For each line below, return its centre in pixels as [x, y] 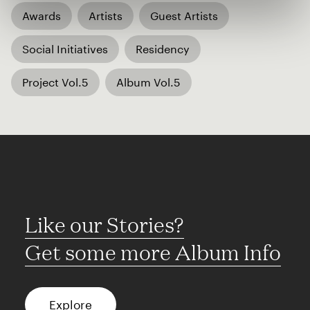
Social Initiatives [65, 49]
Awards [42, 16]
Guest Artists [184, 16]
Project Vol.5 [55, 82]
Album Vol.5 [148, 82]
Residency [163, 49]
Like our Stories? [104, 225]
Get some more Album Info [153, 253]
